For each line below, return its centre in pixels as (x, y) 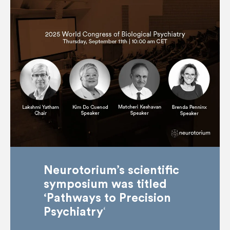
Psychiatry (73, 212)
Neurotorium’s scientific (111, 170)
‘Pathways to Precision (107, 198)
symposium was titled (105, 184)
